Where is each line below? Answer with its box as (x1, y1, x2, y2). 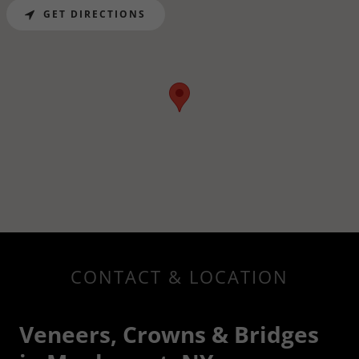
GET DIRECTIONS (43, 7, 146, 22)
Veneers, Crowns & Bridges (19, 318, 319, 349)
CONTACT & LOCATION (70, 264, 289, 288)
